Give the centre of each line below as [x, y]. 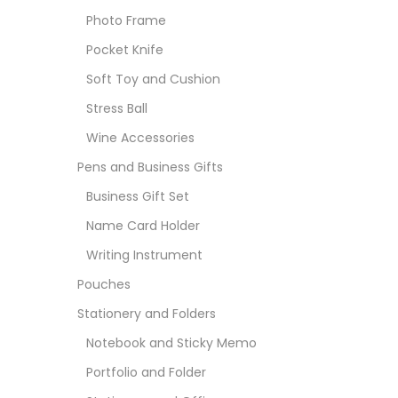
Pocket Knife [125, 50]
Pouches [104, 284]
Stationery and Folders [147, 314]
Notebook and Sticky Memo [171, 343]
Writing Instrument [144, 255]
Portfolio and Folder [146, 372]
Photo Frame [126, 20]
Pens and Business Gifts [150, 167]
